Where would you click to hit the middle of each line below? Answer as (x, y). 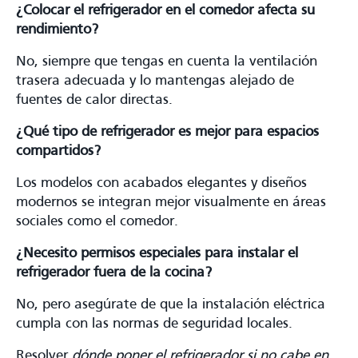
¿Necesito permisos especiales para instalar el (157, 253)
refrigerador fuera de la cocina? (114, 272)
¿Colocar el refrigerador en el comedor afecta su (165, 10)
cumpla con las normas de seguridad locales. (154, 324)
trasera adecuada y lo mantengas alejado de (155, 81)
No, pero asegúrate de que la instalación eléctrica (171, 304)
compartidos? (58, 151)
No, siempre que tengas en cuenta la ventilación (167, 62)
